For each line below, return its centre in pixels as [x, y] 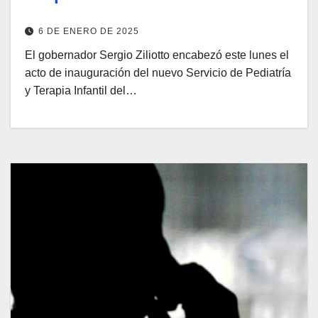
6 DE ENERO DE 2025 [89, 31]
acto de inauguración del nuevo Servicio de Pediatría [158, 72]
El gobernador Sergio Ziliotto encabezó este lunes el [157, 55]
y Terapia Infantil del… [81, 90]
